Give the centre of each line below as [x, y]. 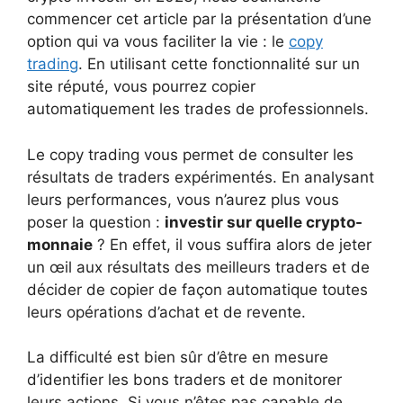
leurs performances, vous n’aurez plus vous [183, 199]
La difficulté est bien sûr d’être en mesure [178, 358]
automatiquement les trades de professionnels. [198, 109]
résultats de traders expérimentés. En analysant [201, 177]
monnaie [60, 244]
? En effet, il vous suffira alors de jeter [232, 244]
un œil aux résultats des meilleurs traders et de [198, 267]
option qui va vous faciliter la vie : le [158, 42]
